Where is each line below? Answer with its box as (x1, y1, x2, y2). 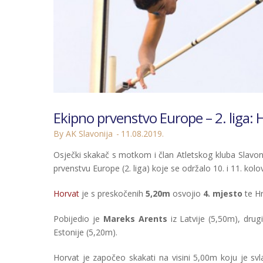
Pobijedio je (53, 213, 103, 225)
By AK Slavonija (53, 128, 113, 140)
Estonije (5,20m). (53, 227, 117, 238)
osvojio (170, 188, 203, 200)
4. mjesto (203, 188, 242, 200)
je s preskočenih (79, 188, 146, 200)
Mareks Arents (103, 213, 167, 225)
